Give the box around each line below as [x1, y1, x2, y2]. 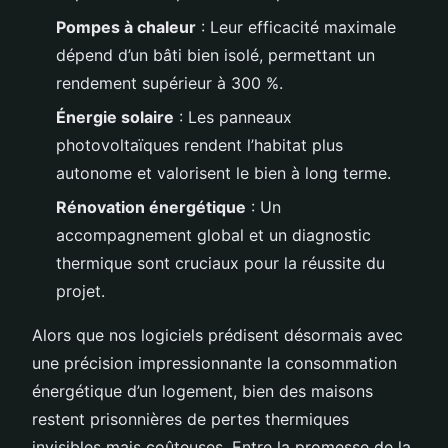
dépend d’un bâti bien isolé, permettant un [56, 44, 375, 65]
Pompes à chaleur [56, 16, 196, 37]
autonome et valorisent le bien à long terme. [56, 162, 391, 183]
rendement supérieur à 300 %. [56, 72, 283, 93]
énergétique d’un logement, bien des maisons [32, 381, 373, 402]
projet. [56, 281, 105, 302]
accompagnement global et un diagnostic [56, 225, 371, 246]
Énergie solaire [56, 106, 174, 127]
